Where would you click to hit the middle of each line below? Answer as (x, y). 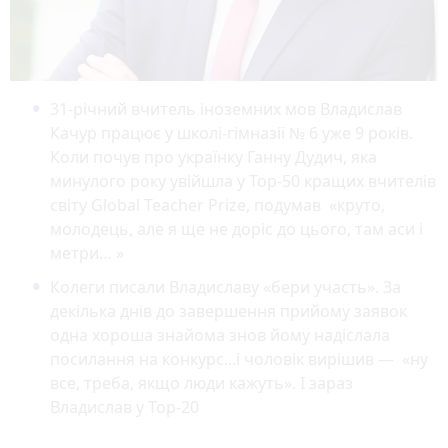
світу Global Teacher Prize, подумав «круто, (217, 204)
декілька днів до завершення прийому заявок (228, 310)
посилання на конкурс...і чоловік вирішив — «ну (239, 358)
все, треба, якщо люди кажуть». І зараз (201, 382)
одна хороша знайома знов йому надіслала (220, 334)
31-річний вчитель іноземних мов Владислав (226, 108)
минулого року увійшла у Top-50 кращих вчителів (243, 180)
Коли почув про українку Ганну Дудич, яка (213, 156)
